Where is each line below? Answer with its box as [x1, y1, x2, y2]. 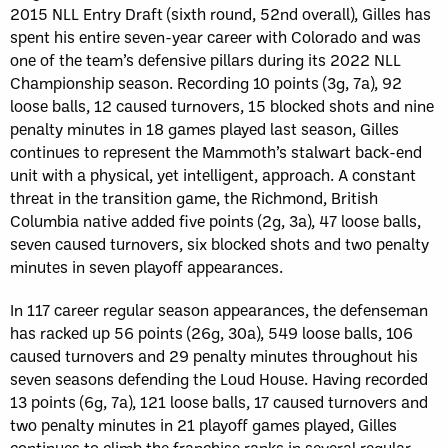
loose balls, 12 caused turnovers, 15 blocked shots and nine [10, 95, 434, 117]
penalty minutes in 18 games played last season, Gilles [10, 118, 399, 140]
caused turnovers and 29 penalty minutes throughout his [10, 345, 418, 367]
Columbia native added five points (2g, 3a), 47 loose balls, [10, 210, 421, 232]
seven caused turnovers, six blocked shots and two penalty [10, 233, 429, 255]
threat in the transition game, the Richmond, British [10, 187, 378, 209]
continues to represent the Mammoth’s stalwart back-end [10, 141, 422, 163]
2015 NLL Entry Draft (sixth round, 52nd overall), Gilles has [10, 3, 431, 25]
